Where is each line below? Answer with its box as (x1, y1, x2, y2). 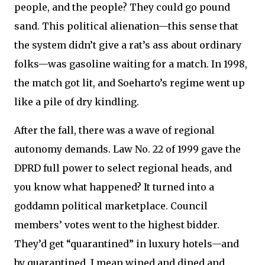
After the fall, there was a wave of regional (14, 124, 215, 137)
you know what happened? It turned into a (14, 181, 214, 193)
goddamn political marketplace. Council (14, 200, 208, 212)
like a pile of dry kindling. (14, 96, 139, 108)
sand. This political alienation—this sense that (14, 20, 238, 33)
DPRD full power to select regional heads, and (14, 162, 232, 174)
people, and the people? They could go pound (14, 1, 230, 14)
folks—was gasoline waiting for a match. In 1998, (14, 58, 247, 70)
